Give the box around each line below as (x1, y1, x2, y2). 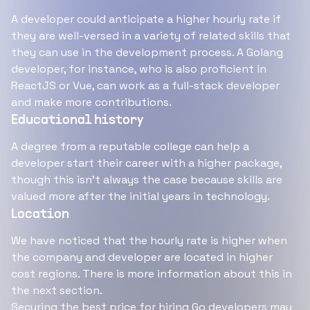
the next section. (11, 283, 102, 298)
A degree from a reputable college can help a (11, 139, 249, 154)
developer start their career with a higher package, (11, 156, 282, 170)
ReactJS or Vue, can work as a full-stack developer (11, 78, 280, 93)
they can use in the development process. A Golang (11, 45, 283, 60)
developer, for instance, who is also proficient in (11, 62, 266, 76)
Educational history (11, 114, 143, 127)
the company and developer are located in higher (11, 250, 273, 264)
